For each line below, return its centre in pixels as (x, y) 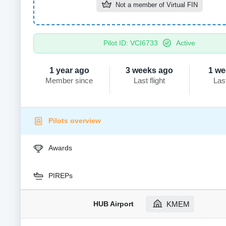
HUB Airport (114, 204)
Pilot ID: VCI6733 (132, 43)
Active (185, 43)
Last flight (150, 80)
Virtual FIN (182, 5)
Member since (69, 80)
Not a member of (140, 5)
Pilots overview (75, 121)
